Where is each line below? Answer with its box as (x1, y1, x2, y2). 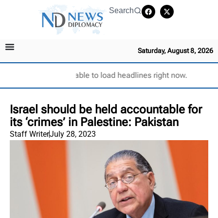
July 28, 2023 (50, 129, 96, 139)
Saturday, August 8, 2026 (138, 46, 213, 54)
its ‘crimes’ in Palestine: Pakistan (10, 115, 179, 129)
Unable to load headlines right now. (64, 70, 187, 80)
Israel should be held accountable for (10, 102, 202, 116)
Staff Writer (10, 129, 49, 139)
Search (109, 6, 134, 15)
